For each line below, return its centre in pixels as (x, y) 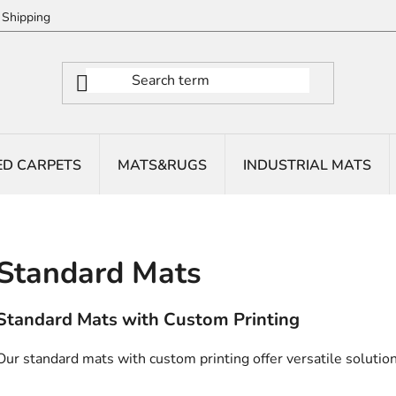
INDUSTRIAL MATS (307, 165)
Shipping (26, 17)
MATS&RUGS (162, 165)
